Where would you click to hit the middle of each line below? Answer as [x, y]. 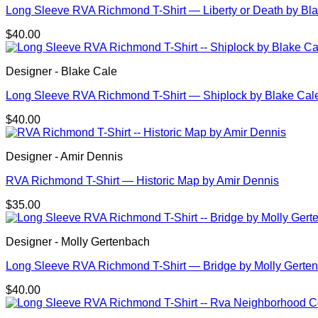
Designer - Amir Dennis [64, 157]
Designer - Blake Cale [61, 72]
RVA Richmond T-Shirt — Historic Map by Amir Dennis [142, 181]
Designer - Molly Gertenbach [78, 242]
